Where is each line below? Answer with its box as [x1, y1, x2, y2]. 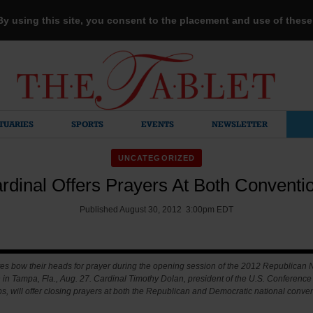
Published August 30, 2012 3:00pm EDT [80, 205, 233, 214]
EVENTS [141, 119, 174, 129]
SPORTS [71, 119, 103, 129]
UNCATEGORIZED [117, 154, 196, 162]
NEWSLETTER [212, 119, 268, 129]
